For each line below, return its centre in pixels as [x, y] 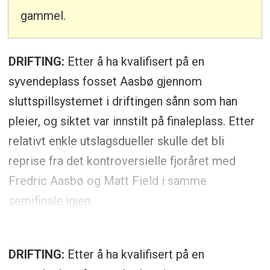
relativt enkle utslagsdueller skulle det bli [116, 141]
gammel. [43, 15]
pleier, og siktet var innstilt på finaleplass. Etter [131, 121]
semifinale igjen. [50, 200]
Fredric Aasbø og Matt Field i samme [107, 181]
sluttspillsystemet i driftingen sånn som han [123, 101]
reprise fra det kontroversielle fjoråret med [122, 161]
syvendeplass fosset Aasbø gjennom [105, 81]
